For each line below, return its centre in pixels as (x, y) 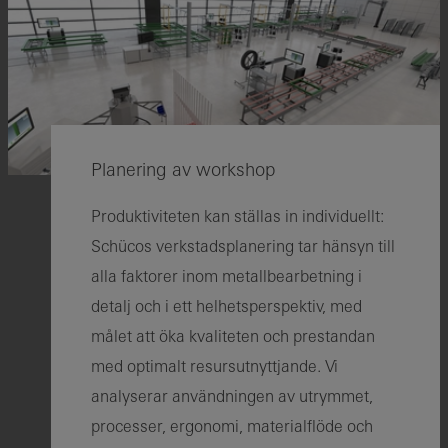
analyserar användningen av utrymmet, (232, 396)
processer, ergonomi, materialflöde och (232, 426)
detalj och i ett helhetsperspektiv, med (227, 306)
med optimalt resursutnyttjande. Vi (215, 366)
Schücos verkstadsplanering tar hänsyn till (243, 246)
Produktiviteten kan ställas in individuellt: (238, 216)
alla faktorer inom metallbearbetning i (227, 276)
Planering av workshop (183, 170)
